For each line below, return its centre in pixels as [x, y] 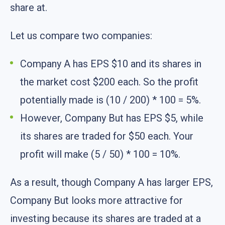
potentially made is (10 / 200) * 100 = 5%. [110, 100]
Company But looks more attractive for [96, 201]
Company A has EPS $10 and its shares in [111, 64]
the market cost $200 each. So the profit [109, 82]
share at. [29, 8]
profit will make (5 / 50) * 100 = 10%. [100, 154]
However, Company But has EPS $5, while [112, 118]
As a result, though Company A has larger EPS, [111, 183]
